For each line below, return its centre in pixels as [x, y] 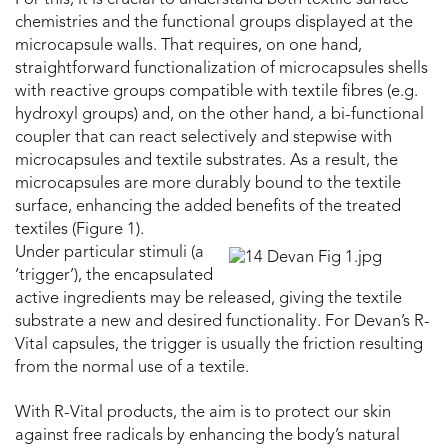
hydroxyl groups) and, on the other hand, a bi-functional [219, 115]
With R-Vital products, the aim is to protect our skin [203, 413]
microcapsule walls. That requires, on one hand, [188, 46]
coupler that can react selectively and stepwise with [203, 138]
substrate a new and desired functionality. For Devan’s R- [222, 322]
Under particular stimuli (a [109, 253]
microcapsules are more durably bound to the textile [208, 184]
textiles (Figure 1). [81, 230]
